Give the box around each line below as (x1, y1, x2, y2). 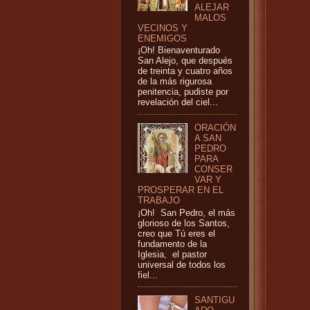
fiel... (138, 270, 158, 280)
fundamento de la (138, 239, 207, 249)
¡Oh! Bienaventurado (138, 46, 220, 56)
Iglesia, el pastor (138, 249, 207, 259)
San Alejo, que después (138, 56, 232, 66)
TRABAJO (138, 196, 180, 206)
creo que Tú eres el (138, 228, 215, 239)
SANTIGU (194, 295, 235, 306)
